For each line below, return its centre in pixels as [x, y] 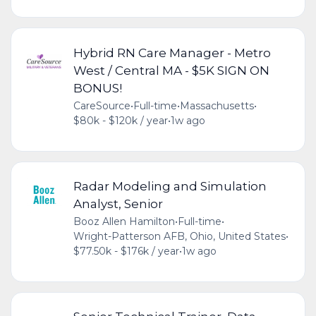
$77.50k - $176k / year [126, 251]
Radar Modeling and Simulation [170, 186]
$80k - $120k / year [120, 121]
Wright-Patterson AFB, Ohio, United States [179, 237]
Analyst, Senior [118, 204]
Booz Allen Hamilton [124, 222]
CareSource [102, 106]
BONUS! [97, 88]
